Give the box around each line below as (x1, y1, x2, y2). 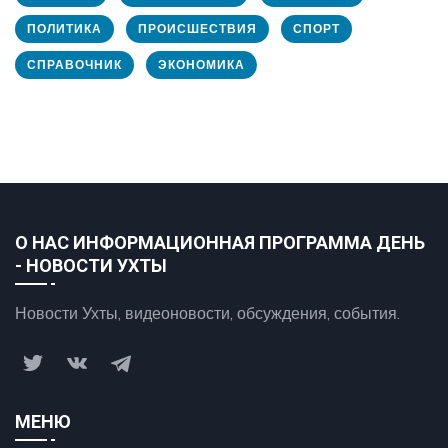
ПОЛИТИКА (27, 20, 102, 36)
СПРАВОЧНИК (27, 56, 122, 72)
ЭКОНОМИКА (158, 56, 245, 72)
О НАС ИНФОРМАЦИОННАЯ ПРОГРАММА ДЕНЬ (15, 231, 425, 253)
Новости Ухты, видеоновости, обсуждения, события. (15, 302, 400, 323)
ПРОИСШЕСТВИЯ (138, 20, 257, 36)
